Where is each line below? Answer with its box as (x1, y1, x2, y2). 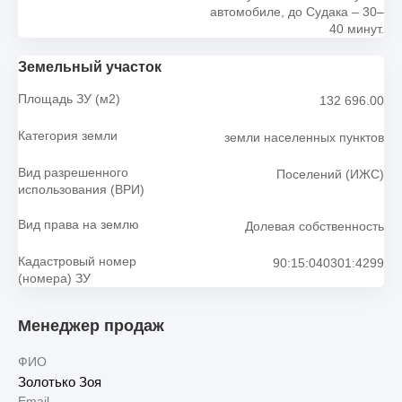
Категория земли (18, 128, 118, 144)
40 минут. (328, 22, 384, 37)
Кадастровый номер (18, 254, 136, 269)
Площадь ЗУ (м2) (18, 92, 120, 107)
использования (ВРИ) (18, 182, 144, 197)
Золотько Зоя (18, 374, 101, 390)
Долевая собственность (244, 218, 384, 233)
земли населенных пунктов (223, 129, 384, 144)
